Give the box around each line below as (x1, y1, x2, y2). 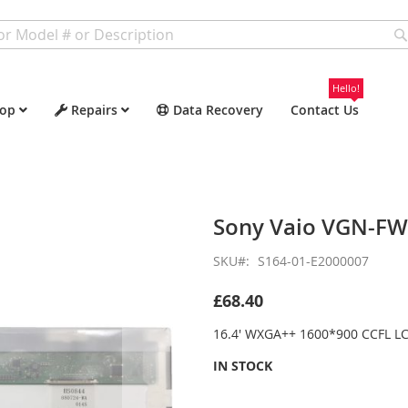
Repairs (71, 101, 117, 118)
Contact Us (291, 101, 359, 118)
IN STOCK (213, 357, 272, 374)
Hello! (332, 81, 360, 95)
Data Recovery (173, 101, 263, 118)
